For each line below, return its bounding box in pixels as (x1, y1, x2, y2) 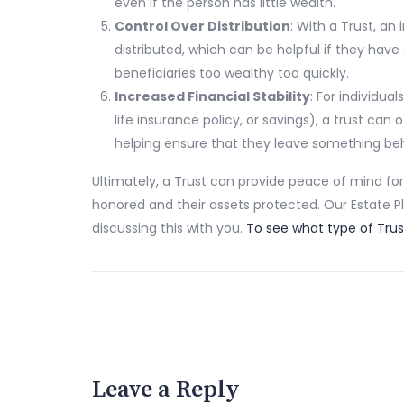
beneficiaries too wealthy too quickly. (115, 64, 349, 83)
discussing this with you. (92, 219, 246, 238)
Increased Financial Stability (115, 87, 310, 106)
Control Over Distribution (115, 17, 290, 36)
